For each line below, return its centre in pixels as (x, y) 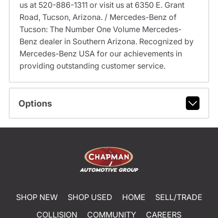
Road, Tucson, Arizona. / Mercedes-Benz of (98, 17)
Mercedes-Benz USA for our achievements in (100, 54)
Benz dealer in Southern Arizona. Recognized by (106, 42)
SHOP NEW (37, 197)
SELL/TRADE (179, 197)
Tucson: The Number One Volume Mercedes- (100, 29)
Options (35, 103)
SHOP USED (90, 197)
